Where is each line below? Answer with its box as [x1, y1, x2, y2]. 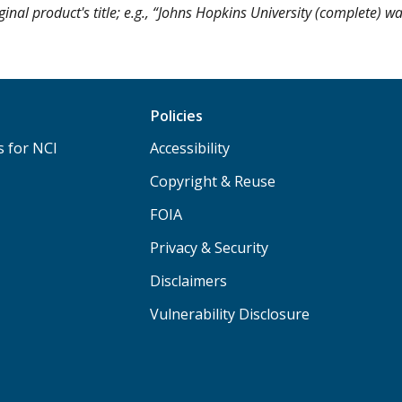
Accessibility [150, 138, 231, 159]
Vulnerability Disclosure [150, 304, 310, 325]
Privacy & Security [150, 238, 269, 258]
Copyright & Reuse [150, 171, 276, 192]
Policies [150, 106, 204, 127]
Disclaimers [150, 271, 228, 292]
